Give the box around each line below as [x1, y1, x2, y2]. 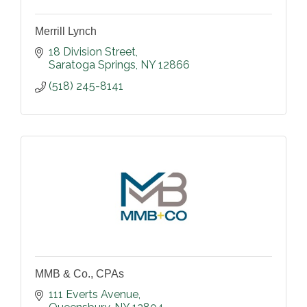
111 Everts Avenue [49, 288, 138, 302]
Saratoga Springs [49, 58, 136, 72]
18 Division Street [49, 45, 136, 59]
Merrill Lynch [35, 25, 97, 38]
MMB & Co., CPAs [35, 268, 124, 280]
